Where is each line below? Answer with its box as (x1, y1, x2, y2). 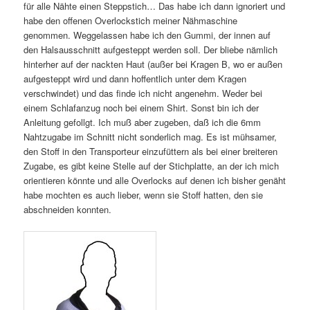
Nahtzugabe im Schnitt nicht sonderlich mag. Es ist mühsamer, (24, 129, 277, 143)
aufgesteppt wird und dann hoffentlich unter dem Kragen (24, 71, 247, 85)
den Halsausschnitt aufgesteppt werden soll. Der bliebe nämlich (24, 42, 278, 56)
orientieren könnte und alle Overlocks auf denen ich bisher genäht (24, 173, 286, 187)
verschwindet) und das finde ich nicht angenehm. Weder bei (24, 86, 263, 100)
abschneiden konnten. (24, 202, 112, 216)
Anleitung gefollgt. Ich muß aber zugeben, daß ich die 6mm (24, 115, 262, 129)
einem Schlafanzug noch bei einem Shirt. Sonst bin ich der (24, 100, 259, 114)
